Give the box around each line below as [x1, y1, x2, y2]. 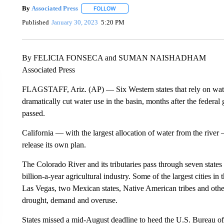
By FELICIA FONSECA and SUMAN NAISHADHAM [21, 53, 206, 62]
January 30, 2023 [51, 18, 98, 26]
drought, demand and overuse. [21, 195, 117, 204]
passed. [21, 108, 45, 117]
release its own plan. [21, 140, 86, 149]
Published [21, 18, 49, 26]
